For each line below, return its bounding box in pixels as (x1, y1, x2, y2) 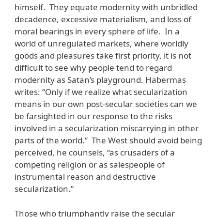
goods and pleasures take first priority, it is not (15, 50, 191, 62)
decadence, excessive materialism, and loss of (15, 14, 191, 25)
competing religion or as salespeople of (15, 159, 165, 170)
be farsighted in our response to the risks (15, 110, 172, 122)
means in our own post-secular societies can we (15, 98, 197, 110)
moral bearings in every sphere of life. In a (15, 26, 180, 37)
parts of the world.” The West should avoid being (15, 135, 202, 146)
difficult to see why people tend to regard (15, 62, 172, 74)
